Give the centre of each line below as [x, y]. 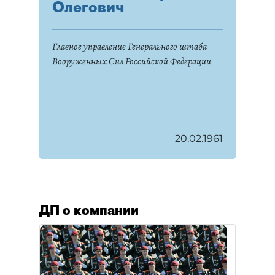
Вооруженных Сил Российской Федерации [132, 61]
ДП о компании [89, 210]
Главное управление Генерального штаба [130, 47]
